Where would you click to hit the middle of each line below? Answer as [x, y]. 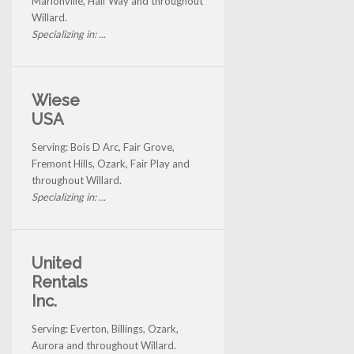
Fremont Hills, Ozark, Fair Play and [111, 164]
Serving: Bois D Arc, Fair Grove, [103, 147]
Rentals [60, 282]
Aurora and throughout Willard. [104, 346]
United [56, 264]
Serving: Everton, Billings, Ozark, [105, 329]
